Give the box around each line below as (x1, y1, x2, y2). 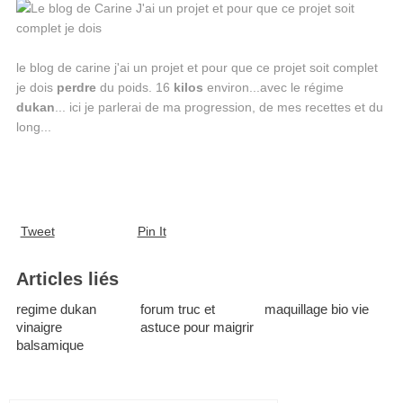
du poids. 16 (95, 80, 174, 95)
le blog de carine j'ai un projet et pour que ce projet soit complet (15, 60, 378, 76)
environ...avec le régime (202, 80, 344, 95)
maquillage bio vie (264, 301, 369, 318)
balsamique (15, 337, 84, 354)
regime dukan (15, 301, 96, 318)
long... (15, 120, 51, 135)
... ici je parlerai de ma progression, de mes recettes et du (54, 100, 383, 115)
